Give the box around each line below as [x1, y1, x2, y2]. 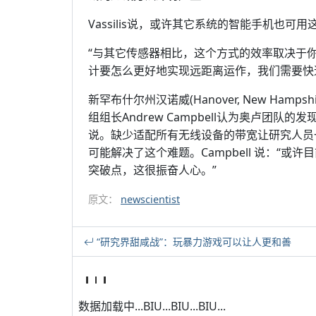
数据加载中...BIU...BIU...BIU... [78, 298, 226, 314]
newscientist [121, 193, 180, 206]
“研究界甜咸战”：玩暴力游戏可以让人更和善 [94, 235, 291, 248]
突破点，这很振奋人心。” [88, 162, 217, 178]
